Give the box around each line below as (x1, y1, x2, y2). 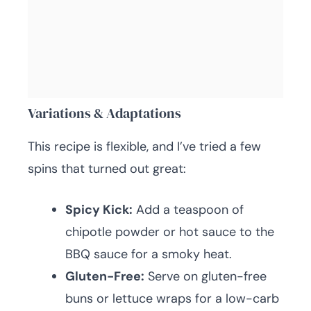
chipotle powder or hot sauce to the (65, 224, 274, 241)
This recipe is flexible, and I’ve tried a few (28, 138, 261, 155)
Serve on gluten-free (144, 268, 267, 285)
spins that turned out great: (28, 160, 186, 178)
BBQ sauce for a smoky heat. (65, 246, 232, 263)
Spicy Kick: (65, 201, 133, 219)
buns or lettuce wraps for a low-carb (65, 290, 279, 308)
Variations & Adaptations (28, 103, 181, 124)
